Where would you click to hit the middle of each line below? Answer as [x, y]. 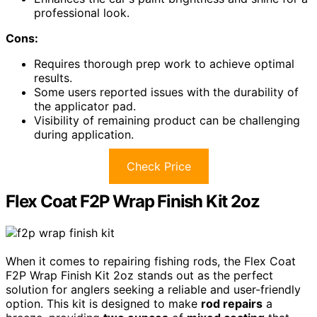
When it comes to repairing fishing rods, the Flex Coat [151, 261]
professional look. [82, 12]
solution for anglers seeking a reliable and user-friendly [153, 289]
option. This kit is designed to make [103, 303]
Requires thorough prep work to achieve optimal [164, 63]
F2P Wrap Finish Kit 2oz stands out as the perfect [139, 275]
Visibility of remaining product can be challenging [167, 120]
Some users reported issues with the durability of [166, 92]
